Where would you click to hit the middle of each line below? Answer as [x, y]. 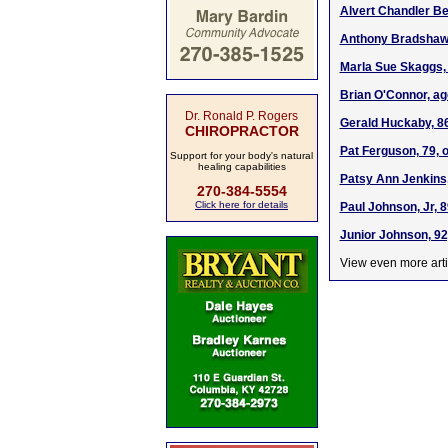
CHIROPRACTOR [241, 131]
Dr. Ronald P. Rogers [241, 116]
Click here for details [241, 204]
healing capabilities [241, 166]
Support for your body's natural [241, 155]
